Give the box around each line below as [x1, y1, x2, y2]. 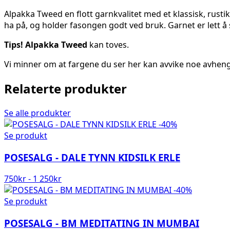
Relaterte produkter [4, 80, 127, 97]
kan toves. [87, 39, 129, 50]
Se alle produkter [4, 107, 71, 119]
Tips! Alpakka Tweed [4, 39, 87, 50]
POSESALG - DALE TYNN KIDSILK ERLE [4, 150, 180, 164]
